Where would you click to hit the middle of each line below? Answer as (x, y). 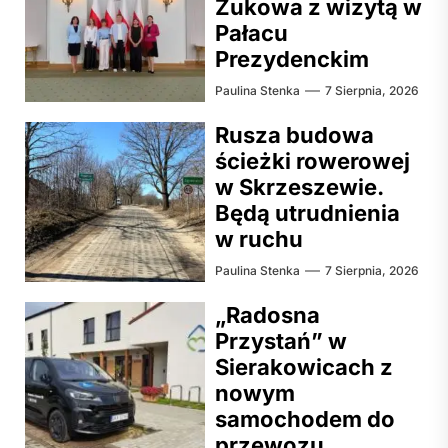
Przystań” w (281, 340)
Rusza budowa (294, 134)
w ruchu (259, 238)
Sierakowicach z (304, 366)
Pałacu (251, 32)
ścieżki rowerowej (312, 160)
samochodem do (305, 418)
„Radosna (267, 314)
